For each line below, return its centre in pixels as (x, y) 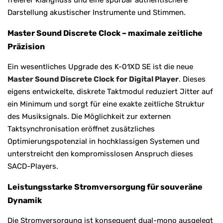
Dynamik (25, 200)
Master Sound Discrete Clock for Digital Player (93, 79)
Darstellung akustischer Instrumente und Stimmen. (97, 12)
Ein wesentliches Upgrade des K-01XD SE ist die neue (100, 66)
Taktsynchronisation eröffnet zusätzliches (81, 129)
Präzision (26, 46)
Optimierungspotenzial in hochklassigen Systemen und (104, 141)
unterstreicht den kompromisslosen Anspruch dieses (100, 154)
